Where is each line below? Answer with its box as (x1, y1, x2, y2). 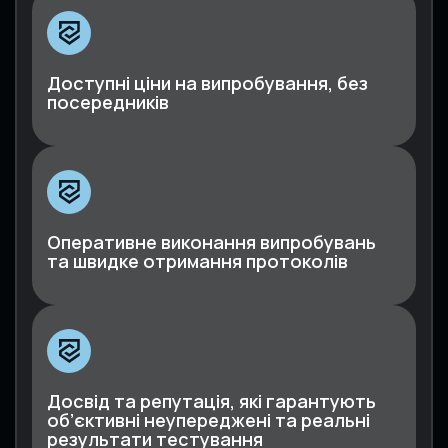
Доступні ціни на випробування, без (47, 70, 368, 95)
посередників (47, 89, 169, 114)
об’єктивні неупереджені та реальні (47, 407, 370, 432)
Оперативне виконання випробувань (47, 229, 376, 254)
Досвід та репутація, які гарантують (47, 388, 376, 413)
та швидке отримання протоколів (47, 248, 348, 273)
